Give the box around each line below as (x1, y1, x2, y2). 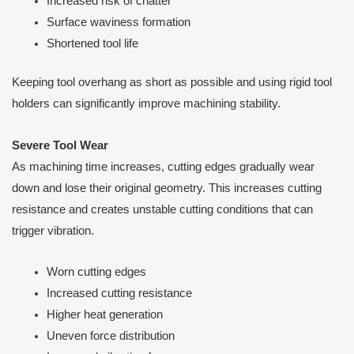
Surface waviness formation (46, 16, 190, 29)
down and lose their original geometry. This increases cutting (12, 181, 322, 194)
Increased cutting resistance (46, 287, 192, 300)
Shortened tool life (46, 37, 138, 51)
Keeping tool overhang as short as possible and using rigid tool (12, 76, 332, 88)
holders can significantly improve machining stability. (12, 97, 281, 110)
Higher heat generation (46, 308, 163, 322)
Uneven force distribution (46, 330, 175, 343)
